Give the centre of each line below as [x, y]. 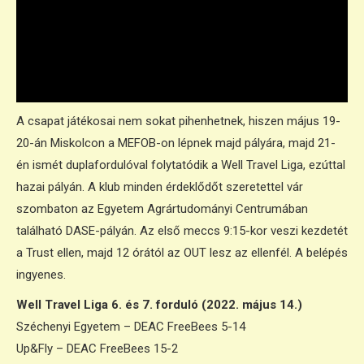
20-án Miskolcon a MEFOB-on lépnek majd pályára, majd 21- [176, 143]
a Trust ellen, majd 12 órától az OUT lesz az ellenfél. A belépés [182, 253]
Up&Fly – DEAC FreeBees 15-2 [97, 349]
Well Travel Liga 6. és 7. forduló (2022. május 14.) [159, 305]
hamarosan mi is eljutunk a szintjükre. [142, 67]
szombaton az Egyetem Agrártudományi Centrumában [162, 209]
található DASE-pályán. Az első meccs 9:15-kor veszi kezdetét [182, 231]
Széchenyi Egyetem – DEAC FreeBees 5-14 [131, 327]
